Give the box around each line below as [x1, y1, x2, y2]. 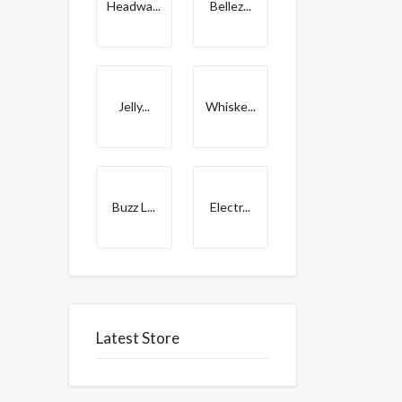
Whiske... [205, 99, 256, 114]
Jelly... [118, 99, 150, 114]
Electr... [210, 199, 251, 214]
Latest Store [96, 328, 179, 347]
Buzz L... [112, 199, 156, 214]
